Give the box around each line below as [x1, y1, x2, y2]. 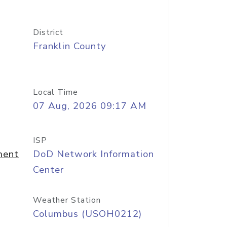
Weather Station [32, 195, 101, 206]
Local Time [32, 87, 78, 98]
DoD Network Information [32, 147, 154, 161]
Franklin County [32, 40, 106, 53]
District [32, 27, 63, 38]
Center [32, 163, 64, 176]
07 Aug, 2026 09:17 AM [32, 99, 146, 112]
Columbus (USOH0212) [32, 207, 142, 220]
